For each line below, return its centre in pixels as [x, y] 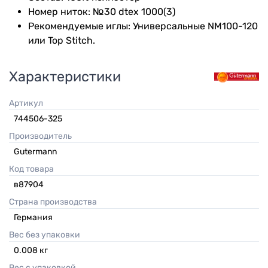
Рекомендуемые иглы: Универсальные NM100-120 [143, 26]
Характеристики [65, 77]
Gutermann [35, 152]
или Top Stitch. [62, 40]
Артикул [29, 103]
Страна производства [56, 202]
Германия [33, 218]
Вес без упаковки [47, 235]
